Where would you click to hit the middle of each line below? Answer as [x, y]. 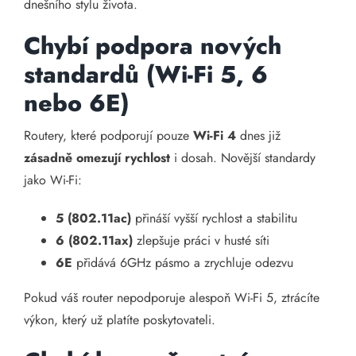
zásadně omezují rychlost [97, 158]
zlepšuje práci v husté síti [201, 240]
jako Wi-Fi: [53, 180]
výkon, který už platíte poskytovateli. [120, 320]
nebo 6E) [77, 103]
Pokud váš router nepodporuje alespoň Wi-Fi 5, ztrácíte [172, 298]
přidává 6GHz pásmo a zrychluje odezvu [183, 263]
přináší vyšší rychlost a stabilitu [214, 218]
